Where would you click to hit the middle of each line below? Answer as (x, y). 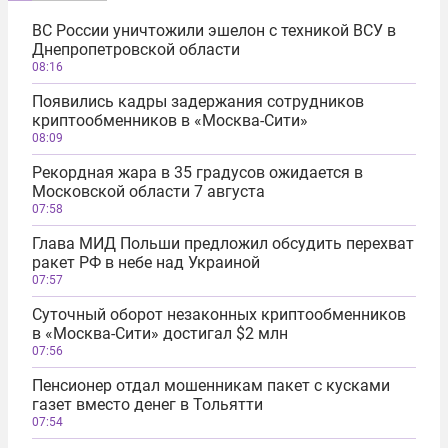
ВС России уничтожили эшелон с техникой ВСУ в (214, 31)
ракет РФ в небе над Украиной (146, 263)
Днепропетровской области (136, 50)
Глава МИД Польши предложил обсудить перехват (223, 244)
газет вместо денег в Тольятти (147, 405)
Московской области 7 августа (148, 192)
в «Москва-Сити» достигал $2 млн (160, 334)
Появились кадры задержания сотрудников (198, 102)
